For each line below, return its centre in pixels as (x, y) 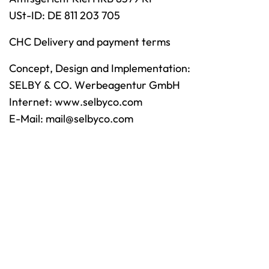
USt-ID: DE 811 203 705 (65, 15)
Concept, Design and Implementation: (100, 68)
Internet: (32, 102)
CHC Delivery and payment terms (90, 42)
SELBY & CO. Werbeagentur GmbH (95, 85)
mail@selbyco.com (89, 119)
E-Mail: (27, 119)
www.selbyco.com (98, 102)
